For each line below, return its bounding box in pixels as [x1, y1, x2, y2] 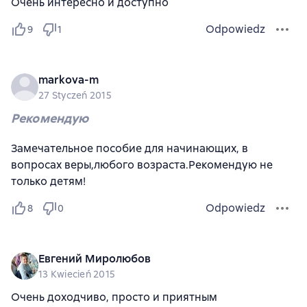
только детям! [11, 174, 86, 188]
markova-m [38, 73, 99, 87]
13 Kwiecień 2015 [38, 268, 115, 280]
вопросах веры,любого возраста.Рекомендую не [11, 158, 273, 172]
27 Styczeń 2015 [38, 89, 112, 101]
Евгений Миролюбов [38, 251, 151, 266]
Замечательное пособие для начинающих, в [11, 141, 248, 156]
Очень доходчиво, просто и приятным [11, 290, 217, 304]
